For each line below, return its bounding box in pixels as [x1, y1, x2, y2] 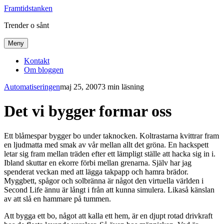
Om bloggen [24, 65, 63, 74]
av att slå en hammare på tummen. [4, 194, 111, 203]
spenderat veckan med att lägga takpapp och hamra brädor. [4, 167, 188, 176]
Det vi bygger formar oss [4, 102, 171, 120]
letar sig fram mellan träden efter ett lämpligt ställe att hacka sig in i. [4, 149, 215, 158]
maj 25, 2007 [60, 82, 101, 91]
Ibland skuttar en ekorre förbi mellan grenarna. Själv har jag [4, 158, 191, 167]
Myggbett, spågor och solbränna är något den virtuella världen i [4, 176, 203, 185]
